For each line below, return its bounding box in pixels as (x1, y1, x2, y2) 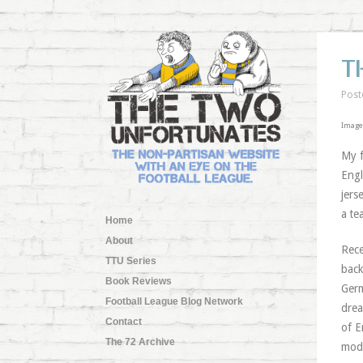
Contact (105, 315, 142, 327)
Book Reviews (105, 275, 172, 287)
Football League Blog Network (105, 295, 243, 307)
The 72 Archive (105, 335, 175, 348)
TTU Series (105, 254, 156, 267)
